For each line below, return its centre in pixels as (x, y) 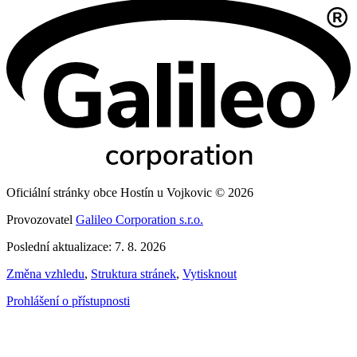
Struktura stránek (133, 273)
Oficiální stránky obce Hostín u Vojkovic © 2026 (130, 192)
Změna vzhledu (45, 273)
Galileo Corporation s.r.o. (139, 219)
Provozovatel (41, 219)
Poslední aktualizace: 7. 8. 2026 (86, 246)
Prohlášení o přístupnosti (68, 300)
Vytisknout (210, 273)
